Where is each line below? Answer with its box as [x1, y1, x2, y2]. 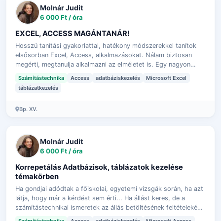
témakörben [15, 172, 59, 182]
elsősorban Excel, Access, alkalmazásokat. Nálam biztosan [15, 51, 192, 59]
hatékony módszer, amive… [15, 70, 97, 77]
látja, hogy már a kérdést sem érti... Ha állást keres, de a [15, 194, 185, 202]
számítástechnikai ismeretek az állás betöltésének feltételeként [15, 203, 203, 211]
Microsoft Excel [146, 74, 187, 81]
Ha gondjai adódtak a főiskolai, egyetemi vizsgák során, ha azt [15, 184, 203, 192]
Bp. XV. [19, 105, 37, 112]
